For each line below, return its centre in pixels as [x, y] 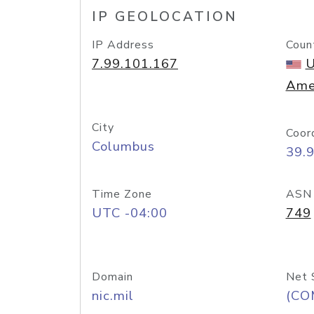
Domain [112, 277]
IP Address [123, 45]
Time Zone [122, 194]
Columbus [123, 146]
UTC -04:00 [130, 213]
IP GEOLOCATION [165, 17]
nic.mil [113, 296]
